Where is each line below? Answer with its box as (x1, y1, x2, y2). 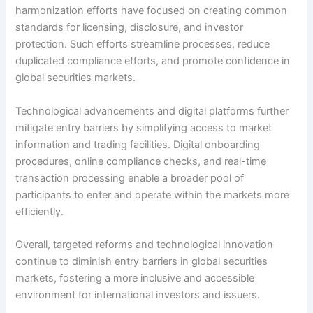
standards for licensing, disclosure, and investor (15, 21, 244, 34)
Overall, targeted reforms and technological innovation (15, 238, 274, 252)
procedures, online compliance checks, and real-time (15, 154, 267, 168)
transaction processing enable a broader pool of (15, 171, 245, 184)
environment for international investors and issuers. (15, 289, 261, 302)
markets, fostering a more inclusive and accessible (15, 272, 255, 285)
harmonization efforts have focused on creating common (15, 4, 288, 17)
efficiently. (15, 205, 64, 218)
